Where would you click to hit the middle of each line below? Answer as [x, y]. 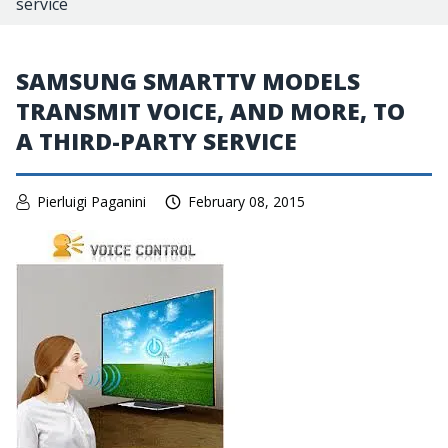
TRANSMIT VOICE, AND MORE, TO [210, 111]
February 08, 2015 [246, 201]
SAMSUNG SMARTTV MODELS [188, 81]
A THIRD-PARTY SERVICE [156, 141]
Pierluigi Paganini [91, 201]
